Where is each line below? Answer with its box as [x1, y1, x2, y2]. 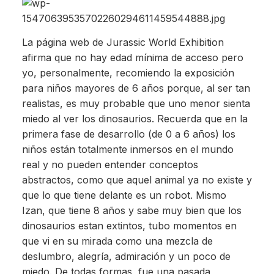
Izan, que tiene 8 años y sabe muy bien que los [21, 204, 242, 217]
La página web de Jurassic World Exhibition [21, 36, 224, 49]
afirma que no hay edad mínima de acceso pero [21, 51, 243, 64]
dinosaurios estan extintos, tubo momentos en [21, 220, 237, 232]
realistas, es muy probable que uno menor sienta [21, 97, 250, 110]
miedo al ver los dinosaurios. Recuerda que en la [21, 113, 248, 125]
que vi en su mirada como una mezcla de [21, 235, 213, 248]
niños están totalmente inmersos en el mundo [21, 143, 234, 156]
